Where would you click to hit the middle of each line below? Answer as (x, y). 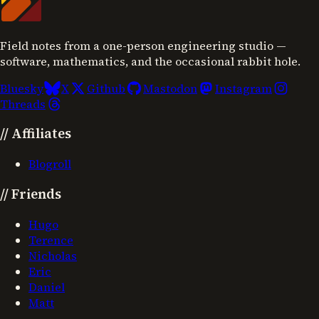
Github (106, 88)
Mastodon (170, 88)
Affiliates (41, 134)
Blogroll (50, 164)
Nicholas (53, 255)
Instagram (244, 88)
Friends (36, 194)
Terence (51, 240)
